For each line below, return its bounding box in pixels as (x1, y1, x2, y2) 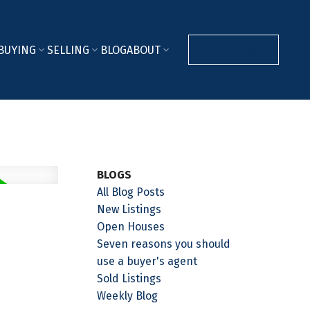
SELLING (46, 43, 89, 57)
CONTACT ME (201, 43, 265, 56)
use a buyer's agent (97, 254, 198, 268)
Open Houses (97, 219, 165, 233)
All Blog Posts (97, 185, 165, 199)
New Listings (97, 202, 162, 216)
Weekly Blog (97, 289, 158, 302)
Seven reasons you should (97, 237, 231, 250)
